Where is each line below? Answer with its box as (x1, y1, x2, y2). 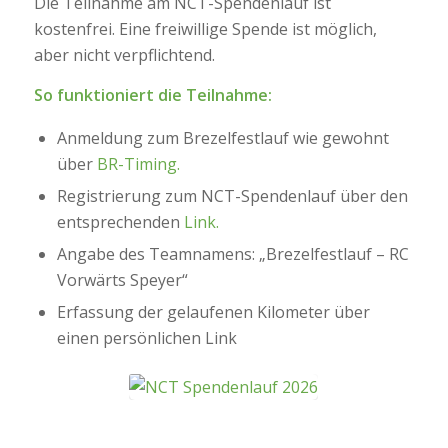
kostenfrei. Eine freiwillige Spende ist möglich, (33, 18, 377, 41)
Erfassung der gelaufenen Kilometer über (56, 300, 370, 323)
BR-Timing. (96, 152, 180, 175)
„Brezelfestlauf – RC (258, 242, 409, 265)
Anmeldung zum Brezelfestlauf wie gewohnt (56, 126, 389, 149)
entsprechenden (56, 210, 184, 233)
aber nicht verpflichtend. (33, 44, 215, 67)
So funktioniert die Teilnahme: (33, 84, 272, 107)
